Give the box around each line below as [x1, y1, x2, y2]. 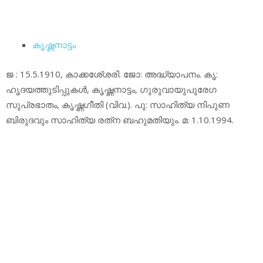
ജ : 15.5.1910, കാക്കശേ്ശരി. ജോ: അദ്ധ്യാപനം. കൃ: [6, 68, 218, 80]
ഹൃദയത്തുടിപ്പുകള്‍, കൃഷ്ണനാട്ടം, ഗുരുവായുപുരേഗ [6, 83, 217, 96]
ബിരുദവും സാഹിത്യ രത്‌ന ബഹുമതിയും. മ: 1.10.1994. [6, 114, 234, 126]
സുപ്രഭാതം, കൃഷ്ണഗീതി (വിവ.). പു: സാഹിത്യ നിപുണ [6, 99, 230, 111]
